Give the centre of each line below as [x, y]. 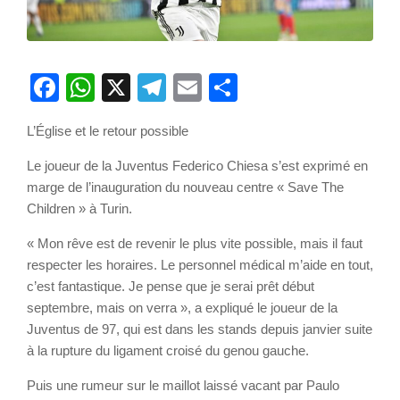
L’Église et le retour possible [108, 131]
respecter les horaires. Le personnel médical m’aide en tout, [200, 265]
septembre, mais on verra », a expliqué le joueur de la [182, 308]
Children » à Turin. [79, 209]
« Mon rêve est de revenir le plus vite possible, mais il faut [195, 244]
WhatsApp [161, 88]
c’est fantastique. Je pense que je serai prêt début [171, 287]
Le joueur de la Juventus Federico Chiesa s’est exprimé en [197, 166]
